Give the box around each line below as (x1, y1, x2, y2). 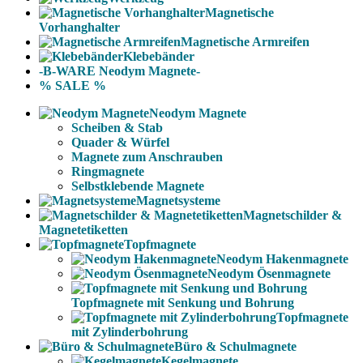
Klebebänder (123, 49, 194, 64)
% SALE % (39, 79, 106, 93)
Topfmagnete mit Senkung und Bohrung (71, 296, 294, 310)
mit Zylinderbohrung (71, 325, 188, 340)
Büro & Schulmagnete (174, 340, 297, 354)
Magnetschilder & (243, 208, 342, 223)
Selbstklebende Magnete (71, 179, 204, 194)
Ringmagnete (71, 164, 144, 179)
